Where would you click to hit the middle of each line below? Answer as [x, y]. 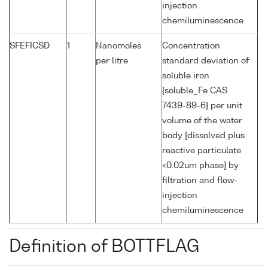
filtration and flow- [200, 181]
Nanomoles [118, 46]
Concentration [191, 46]
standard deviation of [205, 61]
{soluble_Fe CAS [195, 91]
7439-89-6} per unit [202, 106]
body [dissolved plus [203, 136]
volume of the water [202, 121]
